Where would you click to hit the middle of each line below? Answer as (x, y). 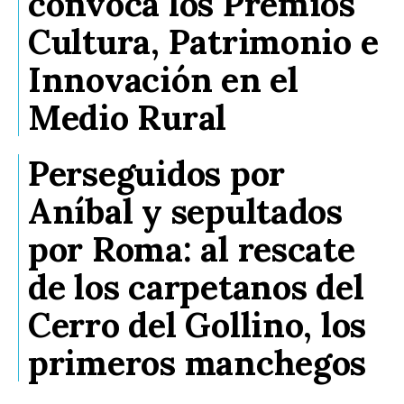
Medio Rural (128, 117)
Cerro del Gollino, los (197, 324)
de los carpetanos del (196, 286)
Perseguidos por (157, 173)
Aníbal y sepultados (185, 211)
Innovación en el (163, 79)
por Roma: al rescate (192, 248)
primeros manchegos (197, 362)
